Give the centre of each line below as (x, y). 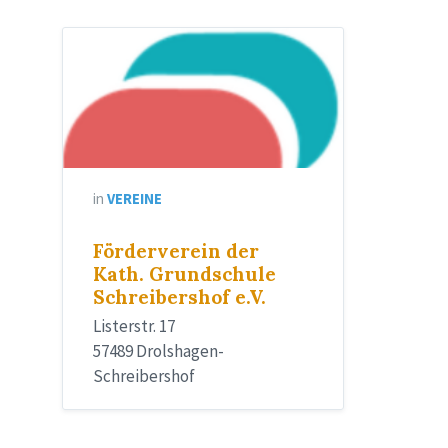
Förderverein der (176, 251)
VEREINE (134, 199)
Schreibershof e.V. (179, 297)
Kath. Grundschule (184, 274)
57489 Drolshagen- (158, 351)
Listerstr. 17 (134, 326)
